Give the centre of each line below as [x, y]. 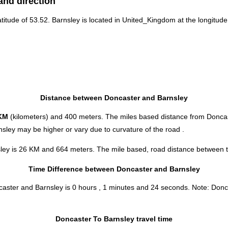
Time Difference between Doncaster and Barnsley [114, 169]
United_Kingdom [149, 20]
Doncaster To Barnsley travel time [114, 219]
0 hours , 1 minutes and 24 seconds [130, 188]
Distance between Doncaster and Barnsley [114, 98]
